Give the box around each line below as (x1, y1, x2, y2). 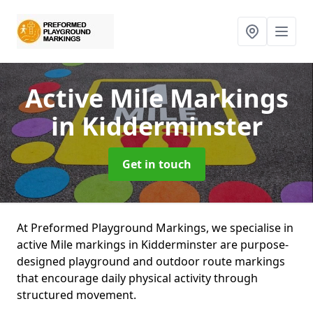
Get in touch (122, 156, 191, 172)
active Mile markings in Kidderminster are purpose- (17, 237, 289, 252)
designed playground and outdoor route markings (17, 254, 285, 269)
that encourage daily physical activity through (17, 270, 258, 286)
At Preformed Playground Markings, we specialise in (17, 220, 293, 235)
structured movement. (17, 287, 136, 303)
